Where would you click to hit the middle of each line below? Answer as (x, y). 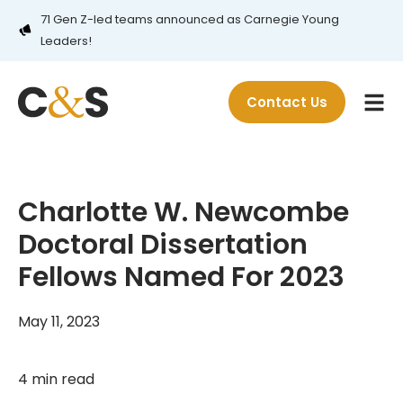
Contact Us (287, 102)
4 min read (56, 379)
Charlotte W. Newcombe (184, 212)
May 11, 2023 (59, 322)
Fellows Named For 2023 (181, 277)
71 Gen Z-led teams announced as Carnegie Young (190, 19)
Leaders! (66, 41)
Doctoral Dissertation (163, 245)
